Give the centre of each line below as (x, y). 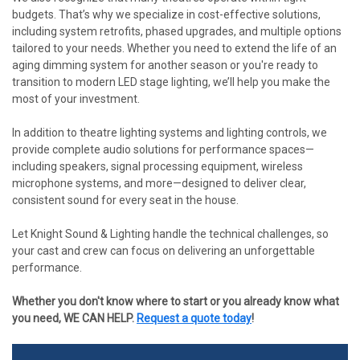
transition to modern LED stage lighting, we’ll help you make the (171, 82)
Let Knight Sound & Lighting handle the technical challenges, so (170, 234)
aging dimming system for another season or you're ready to (165, 65)
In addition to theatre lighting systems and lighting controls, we (170, 133)
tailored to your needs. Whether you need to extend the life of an (174, 49)
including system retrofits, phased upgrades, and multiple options (177, 32)
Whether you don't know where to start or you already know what (176, 302)
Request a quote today (194, 319)
